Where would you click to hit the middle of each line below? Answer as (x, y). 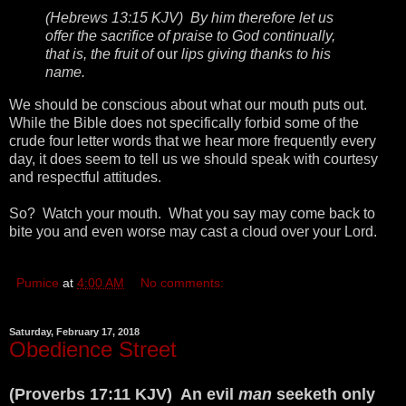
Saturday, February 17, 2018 (74, 331)
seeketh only (326, 394)
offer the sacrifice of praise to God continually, (190, 36)
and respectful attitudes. (87, 177)
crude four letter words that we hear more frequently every (193, 140)
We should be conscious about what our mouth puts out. (190, 104)
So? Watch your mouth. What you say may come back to (192, 213)
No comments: (183, 282)
